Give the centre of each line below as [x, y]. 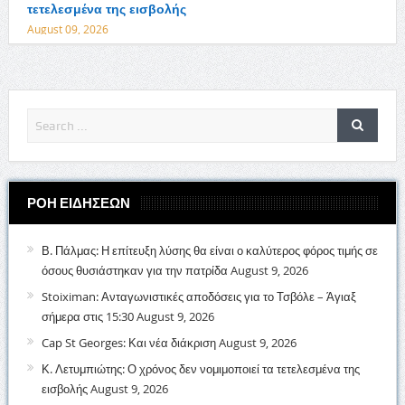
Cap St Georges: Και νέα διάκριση [128, 343]
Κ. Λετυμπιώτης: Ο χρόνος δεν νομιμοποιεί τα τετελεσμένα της [200, 369]
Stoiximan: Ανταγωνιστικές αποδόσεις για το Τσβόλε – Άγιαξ [198, 297]
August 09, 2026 [67, 29]
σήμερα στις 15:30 [87, 317]
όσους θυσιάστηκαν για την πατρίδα [134, 271]
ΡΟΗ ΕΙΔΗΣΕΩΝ [78, 204]
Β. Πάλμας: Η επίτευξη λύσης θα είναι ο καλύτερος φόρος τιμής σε [209, 251]
